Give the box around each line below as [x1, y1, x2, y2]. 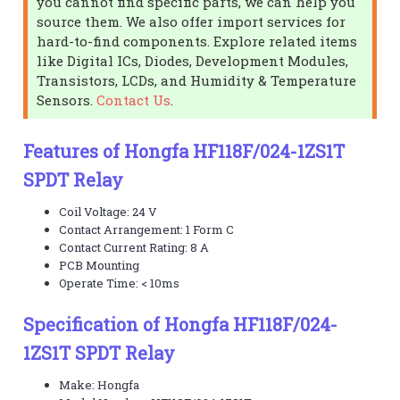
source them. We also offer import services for [37, 12, 346, 30]
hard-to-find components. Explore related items [37, 31, 358, 50]
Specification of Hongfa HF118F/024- [23, 312, 338, 336]
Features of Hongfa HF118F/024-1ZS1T [23, 138, 346, 162]
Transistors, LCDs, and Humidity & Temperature [37, 71, 357, 89]
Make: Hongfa [59, 376, 140, 393]
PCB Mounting [59, 256, 140, 273]
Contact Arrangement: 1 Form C [59, 221, 235, 237]
